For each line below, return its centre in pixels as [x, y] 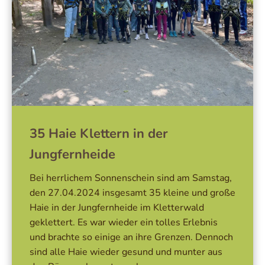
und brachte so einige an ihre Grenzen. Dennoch [131, 237]
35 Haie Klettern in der [99, 134]
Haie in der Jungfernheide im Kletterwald [117, 208]
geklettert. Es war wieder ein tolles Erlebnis [124, 222]
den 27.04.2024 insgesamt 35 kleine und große [132, 193]
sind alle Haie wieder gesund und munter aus [126, 252]
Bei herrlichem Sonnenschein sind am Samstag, [131, 178]
